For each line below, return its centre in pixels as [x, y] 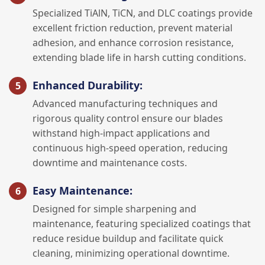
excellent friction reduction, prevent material [132, 28]
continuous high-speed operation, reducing [130, 148]
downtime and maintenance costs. [110, 163]
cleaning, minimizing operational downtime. [131, 253]
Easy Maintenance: [83, 190]
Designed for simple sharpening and [114, 209]
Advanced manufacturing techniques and [125, 104]
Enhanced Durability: [88, 85]
